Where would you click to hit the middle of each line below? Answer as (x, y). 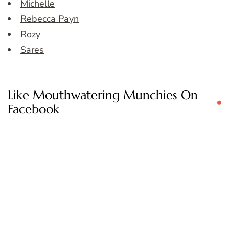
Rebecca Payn (50, 19)
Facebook (33, 110)
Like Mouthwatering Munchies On (103, 95)
